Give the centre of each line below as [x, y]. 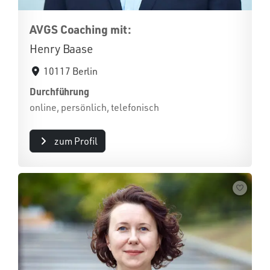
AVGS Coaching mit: [80, 29]
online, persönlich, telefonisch [94, 107]
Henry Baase [61, 49]
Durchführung [60, 91]
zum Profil [76, 141]
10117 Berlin [71, 71]
